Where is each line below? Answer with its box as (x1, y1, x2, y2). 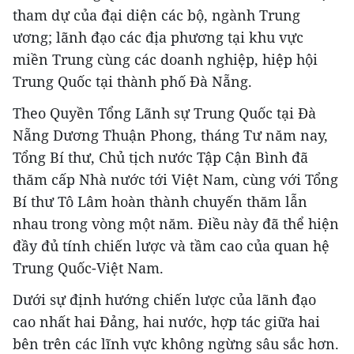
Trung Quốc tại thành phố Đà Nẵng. (13, 71, 252, 91)
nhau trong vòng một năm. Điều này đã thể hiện (13, 213, 339, 233)
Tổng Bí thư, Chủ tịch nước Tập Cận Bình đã (13, 147, 308, 167)
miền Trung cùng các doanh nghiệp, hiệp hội (13, 49, 318, 69)
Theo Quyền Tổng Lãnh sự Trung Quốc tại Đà (13, 103, 316, 122)
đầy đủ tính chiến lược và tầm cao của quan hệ (13, 235, 330, 255)
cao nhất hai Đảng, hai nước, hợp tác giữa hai (13, 311, 320, 331)
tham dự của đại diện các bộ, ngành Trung (13, 5, 300, 24)
